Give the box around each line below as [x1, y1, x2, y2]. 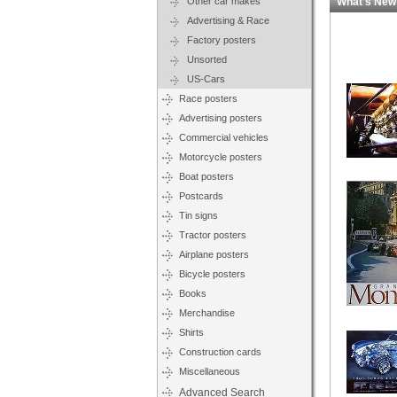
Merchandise [179, 307, 235, 318]
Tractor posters [179, 230, 246, 240]
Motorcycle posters [179, 152, 262, 162]
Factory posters [179, 35, 256, 45]
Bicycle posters [179, 269, 245, 279]
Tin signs [179, 210, 218, 221]
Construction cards [179, 346, 261, 357]
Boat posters [179, 171, 234, 182]
